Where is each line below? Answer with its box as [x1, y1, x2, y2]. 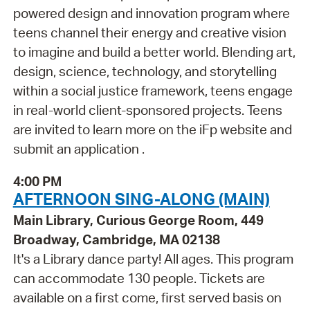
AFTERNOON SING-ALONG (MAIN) [12, 188, 270, 209]
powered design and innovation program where [12, 4, 290, 21]
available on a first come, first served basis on [12, 289, 282, 306]
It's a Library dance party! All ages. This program [12, 250, 293, 267]
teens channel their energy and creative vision [12, 24, 286, 41]
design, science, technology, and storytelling [12, 62, 277, 80]
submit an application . [12, 140, 145, 157]
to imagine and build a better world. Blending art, [12, 43, 295, 60]
